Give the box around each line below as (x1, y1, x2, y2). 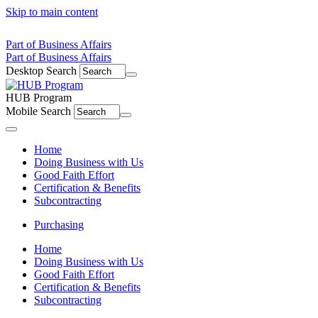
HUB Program (6, 92, 72, 104)
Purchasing (34, 219, 84, 231)
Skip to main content (6, 6, 98, 18)
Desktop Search (6, 65, 77, 77)
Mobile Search (6, 105, 71, 117)
